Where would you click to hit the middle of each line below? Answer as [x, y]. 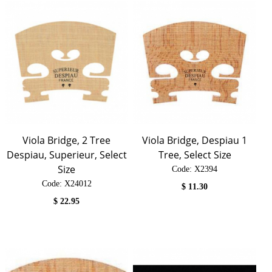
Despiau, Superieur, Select [66, 155]
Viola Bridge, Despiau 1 [195, 141]
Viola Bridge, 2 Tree [67, 141]
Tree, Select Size [195, 155]
